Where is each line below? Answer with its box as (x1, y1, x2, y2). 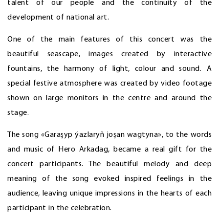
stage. (7, 109, 29, 117)
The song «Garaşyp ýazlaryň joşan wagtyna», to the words (7, 131, 212, 139)
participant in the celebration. (7, 204, 112, 213)
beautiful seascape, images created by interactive (7, 50, 212, 59)
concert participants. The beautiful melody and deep (7, 160, 212, 169)
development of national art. (7, 14, 109, 22)
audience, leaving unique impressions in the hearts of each (7, 190, 212, 198)
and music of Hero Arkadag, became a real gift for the (7, 146, 212, 154)
